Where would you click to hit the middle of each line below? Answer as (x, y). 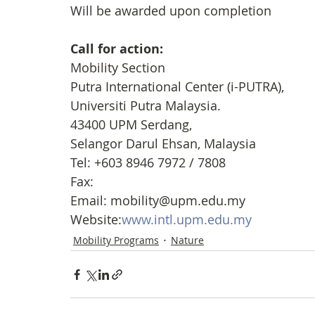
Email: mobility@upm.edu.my (160, 200)
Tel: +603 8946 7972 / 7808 (148, 162)
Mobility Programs (116, 240)
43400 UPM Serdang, (133, 124)
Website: (96, 219)
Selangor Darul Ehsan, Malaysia (163, 143)
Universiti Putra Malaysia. (147, 105)
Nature (187, 240)
